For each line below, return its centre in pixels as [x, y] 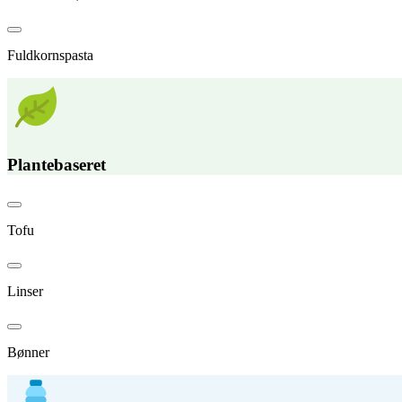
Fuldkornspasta [50, 55]
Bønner [28, 353]
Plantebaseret [57, 165]
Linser [25, 292]
